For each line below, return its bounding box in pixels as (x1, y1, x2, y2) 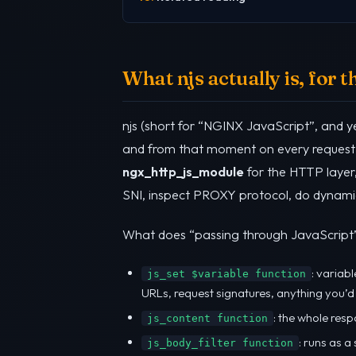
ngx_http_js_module (122, 164, 244, 180)
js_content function (147, 312, 268, 325)
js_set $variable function (147, 267, 306, 280)
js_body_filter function (147, 337, 293, 350)
